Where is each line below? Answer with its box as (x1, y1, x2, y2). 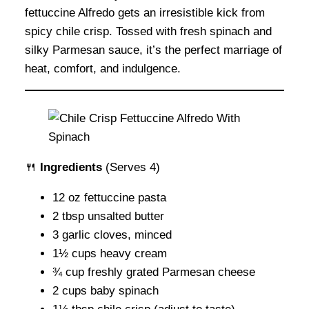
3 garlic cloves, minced (52, 228, 172, 241)
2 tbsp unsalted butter (52, 209, 164, 223)
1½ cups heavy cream (52, 246, 167, 260)
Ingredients (40, 160, 102, 174)
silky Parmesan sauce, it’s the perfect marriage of (25, 43, 282, 57)
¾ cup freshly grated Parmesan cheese (52, 265, 255, 279)
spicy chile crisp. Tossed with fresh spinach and (25, 25, 272, 39)
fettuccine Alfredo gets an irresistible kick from (25, 6, 265, 20)
